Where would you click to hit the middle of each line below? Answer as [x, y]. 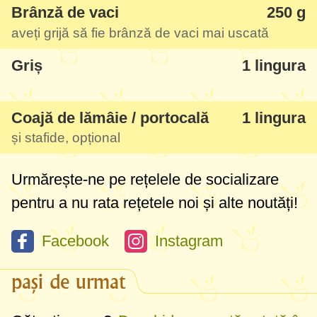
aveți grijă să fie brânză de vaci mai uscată [140, 33]
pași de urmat [68, 282]
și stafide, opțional [66, 138]
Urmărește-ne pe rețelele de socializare [145, 180]
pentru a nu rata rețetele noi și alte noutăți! [155, 203]
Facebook [75, 241]
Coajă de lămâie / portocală [110, 118]
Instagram [189, 241]
